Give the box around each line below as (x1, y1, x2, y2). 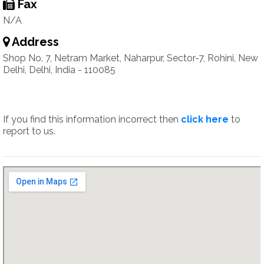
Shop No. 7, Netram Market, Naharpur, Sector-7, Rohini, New (3, 52, 258, 64)
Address (9, 35, 59, 49)
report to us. (3, 126, 55, 137)
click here (181, 114, 229, 125)
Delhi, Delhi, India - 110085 (3, 64, 115, 75)
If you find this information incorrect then (3, 114, 181, 125)
